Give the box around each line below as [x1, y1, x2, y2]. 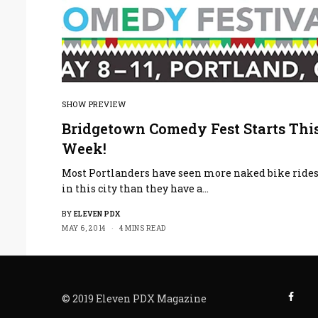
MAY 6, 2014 [62, 224, 106, 234]
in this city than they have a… [62, 182, 209, 196]
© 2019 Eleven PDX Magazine [62, 292, 207, 306]
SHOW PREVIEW [62, 99, 126, 110]
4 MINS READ [119, 224, 166, 234]
